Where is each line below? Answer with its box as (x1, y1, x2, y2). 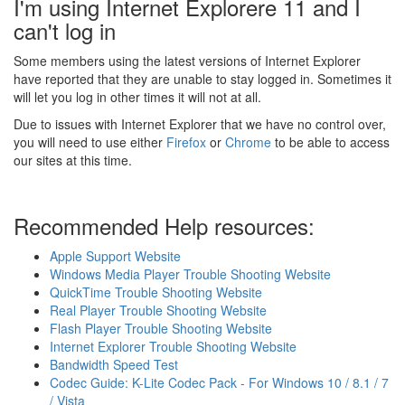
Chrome (225, 133, 271, 151)
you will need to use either (14, 133, 166, 151)
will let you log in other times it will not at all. (14, 88, 261, 106)
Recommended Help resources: (14, 210, 315, 241)
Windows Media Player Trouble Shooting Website (50, 265, 331, 283)
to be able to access (271, 133, 390, 151)
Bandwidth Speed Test (50, 355, 178, 373)
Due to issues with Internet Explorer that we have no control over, (14, 115, 386, 133)
